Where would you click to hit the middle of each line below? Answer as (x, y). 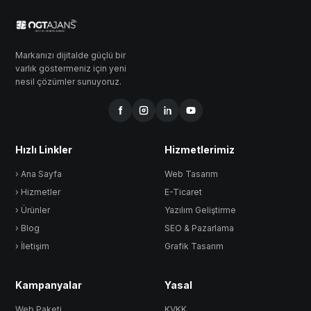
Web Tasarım (191, 174)
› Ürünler (33, 210)
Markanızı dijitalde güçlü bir (70, 55)
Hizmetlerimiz (199, 150)
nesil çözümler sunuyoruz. (68, 82)
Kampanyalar (49, 285)
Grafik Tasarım (194, 246)
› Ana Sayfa (39, 174)
